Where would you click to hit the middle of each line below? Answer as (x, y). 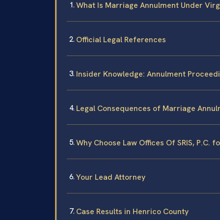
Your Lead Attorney (111, 177)
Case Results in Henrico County (132, 211)
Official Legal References (121, 39)
